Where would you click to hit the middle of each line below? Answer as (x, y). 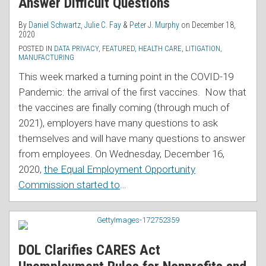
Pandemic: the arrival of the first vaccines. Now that (132, 92)
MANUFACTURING (46, 58)
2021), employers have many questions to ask (118, 123)
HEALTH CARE (160, 49)
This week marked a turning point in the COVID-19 (126, 77)
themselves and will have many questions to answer (132, 139)
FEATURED (118, 49)
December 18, (214, 25)
